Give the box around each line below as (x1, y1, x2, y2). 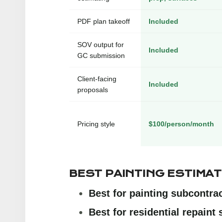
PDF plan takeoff (77, 17, 130, 26)
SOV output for (77, 41, 124, 49)
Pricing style (77, 120, 115, 128)
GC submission (77, 52, 125, 60)
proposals (77, 86, 108, 94)
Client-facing (77, 75, 116, 83)
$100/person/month (149, 120, 214, 128)
